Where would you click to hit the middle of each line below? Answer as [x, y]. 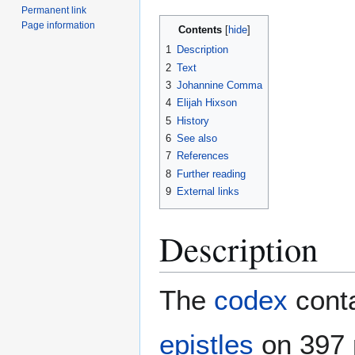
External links [208, 192]
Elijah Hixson [207, 103]
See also [197, 139]
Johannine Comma [219, 86]
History [193, 120]
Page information [59, 25]
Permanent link [54, 10]
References [203, 156]
